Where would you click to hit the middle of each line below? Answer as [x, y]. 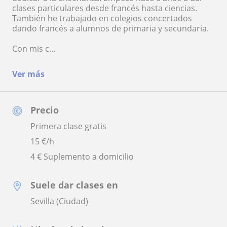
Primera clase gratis [68, 126]
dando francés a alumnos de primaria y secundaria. [110, 28]
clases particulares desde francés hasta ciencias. [105, 8]
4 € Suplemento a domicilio [82, 156]
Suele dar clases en [74, 185]
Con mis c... [34, 48]
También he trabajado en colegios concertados [102, 18]
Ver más [28, 74]
